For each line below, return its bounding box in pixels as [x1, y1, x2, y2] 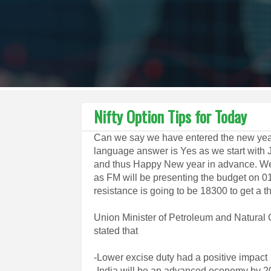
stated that [94, 226, 139, 236]
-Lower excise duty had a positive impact [94, 252, 268, 263]
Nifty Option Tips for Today [94, 105, 247, 128]
